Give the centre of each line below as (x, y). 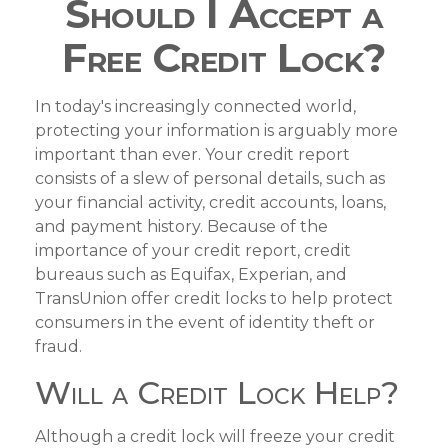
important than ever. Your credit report (192, 154)
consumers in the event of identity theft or (205, 322)
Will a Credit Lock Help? (217, 392)
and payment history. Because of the (181, 226)
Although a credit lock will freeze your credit (215, 436)
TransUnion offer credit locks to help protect (214, 298)
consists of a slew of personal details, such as (210, 178)
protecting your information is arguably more (216, 130)
